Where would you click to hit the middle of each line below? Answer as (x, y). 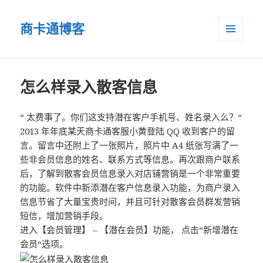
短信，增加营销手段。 (64, 216)
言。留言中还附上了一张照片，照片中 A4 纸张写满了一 (129, 145)
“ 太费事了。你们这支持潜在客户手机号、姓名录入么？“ (131, 117)
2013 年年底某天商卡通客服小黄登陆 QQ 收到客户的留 (128, 131)
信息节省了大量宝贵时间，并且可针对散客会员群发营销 (130, 202)
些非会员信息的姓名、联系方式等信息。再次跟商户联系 (130, 159)
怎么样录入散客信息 (89, 87)
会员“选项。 (44, 244)
